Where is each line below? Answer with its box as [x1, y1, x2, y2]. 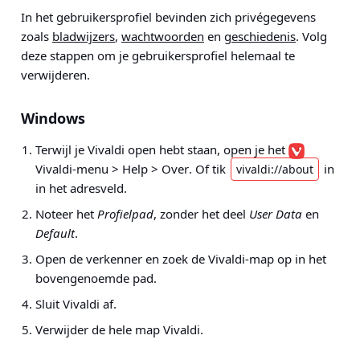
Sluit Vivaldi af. [35, 296, 117, 312]
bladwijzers [52, 28, 115, 44]
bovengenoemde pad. [35, 270, 157, 286]
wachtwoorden [121, 28, 204, 44]
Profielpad [97, 206, 153, 222]
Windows [21, 108, 85, 128]
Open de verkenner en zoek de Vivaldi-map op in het [35, 251, 326, 267]
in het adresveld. [35, 180, 127, 196]
